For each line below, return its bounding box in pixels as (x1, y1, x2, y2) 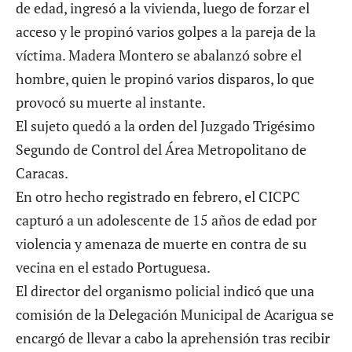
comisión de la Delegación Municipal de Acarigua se (16, 305, 334, 324)
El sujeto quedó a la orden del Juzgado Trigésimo (16, 116, 315, 136)
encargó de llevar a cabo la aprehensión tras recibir (16, 328, 330, 348)
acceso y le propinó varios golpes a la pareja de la (16, 22, 316, 42)
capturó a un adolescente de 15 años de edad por (16, 211, 317, 230)
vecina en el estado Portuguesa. (16, 258, 213, 277)
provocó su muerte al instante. (16, 93, 206, 112)
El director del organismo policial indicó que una (16, 281, 314, 301)
